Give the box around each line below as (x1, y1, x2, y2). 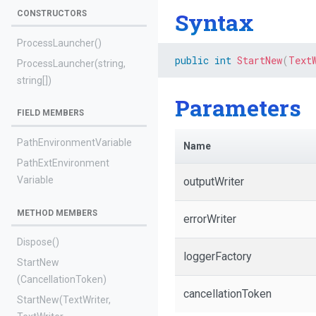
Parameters (175, 92, 301, 123)
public (175, 54, 209, 68)
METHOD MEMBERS (17, 207, 97, 218)
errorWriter (183, 212, 236, 226)
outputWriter (183, 174, 244, 188)
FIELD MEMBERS (17, 108, 84, 119)
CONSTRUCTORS (17, 8, 87, 18)
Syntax (175, 7, 254, 37)
